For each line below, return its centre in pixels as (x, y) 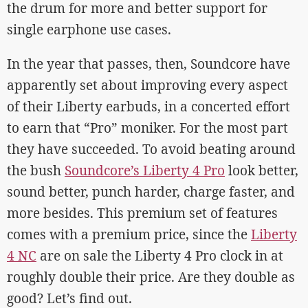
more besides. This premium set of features (142, 213)
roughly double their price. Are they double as (151, 277)
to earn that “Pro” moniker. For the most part (147, 128)
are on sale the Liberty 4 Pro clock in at (160, 256)
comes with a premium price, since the (129, 235)
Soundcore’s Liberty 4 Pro (145, 171)
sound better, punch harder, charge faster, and (151, 192)
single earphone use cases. (89, 30)
